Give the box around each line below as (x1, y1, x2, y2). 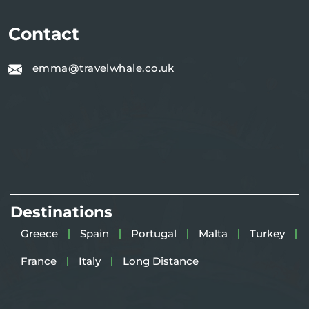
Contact (8, 23, 79, 45)
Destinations (10, 203, 112, 222)
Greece (21, 227, 58, 241)
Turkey (250, 227, 285, 241)
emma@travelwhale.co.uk (32, 61, 175, 74)
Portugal (131, 227, 177, 241)
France (21, 255, 57, 268)
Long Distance (123, 255, 199, 268)
